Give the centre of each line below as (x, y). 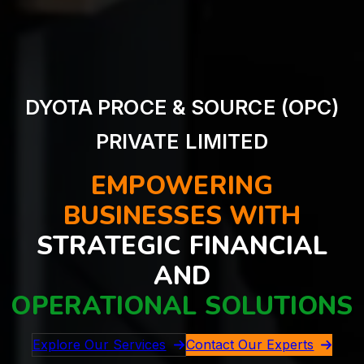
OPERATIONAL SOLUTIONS (182, 306)
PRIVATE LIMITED (182, 142)
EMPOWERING (182, 186)
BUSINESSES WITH (182, 216)
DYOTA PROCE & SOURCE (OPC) (182, 108)
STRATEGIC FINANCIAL (182, 246)
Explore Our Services (99, 345)
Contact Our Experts (250, 345)
